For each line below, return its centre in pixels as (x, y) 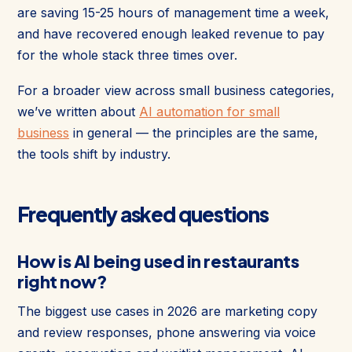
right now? (62, 281)
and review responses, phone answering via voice (167, 332)
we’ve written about (78, 111)
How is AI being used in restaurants (158, 260)
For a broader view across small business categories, (176, 90)
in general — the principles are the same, (194, 132)
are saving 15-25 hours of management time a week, (173, 12)
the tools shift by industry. (94, 154)
